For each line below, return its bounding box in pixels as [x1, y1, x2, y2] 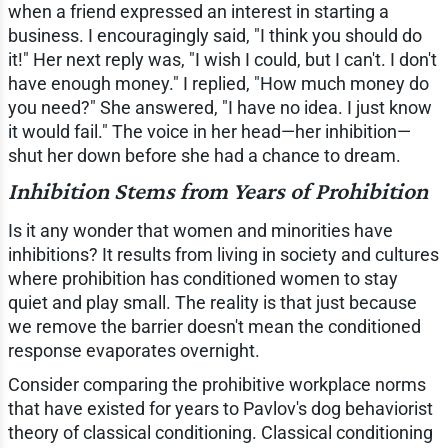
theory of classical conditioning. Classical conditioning [7, 421, 433, 443]
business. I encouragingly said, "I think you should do [7, 24, 422, 46]
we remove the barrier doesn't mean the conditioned [7, 315, 421, 337]
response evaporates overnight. [7, 339, 260, 361]
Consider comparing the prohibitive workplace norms [7, 373, 426, 395]
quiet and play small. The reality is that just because [7, 291, 417, 313]
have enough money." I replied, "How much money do [7, 72, 429, 94]
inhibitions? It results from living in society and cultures [7, 243, 439, 265]
